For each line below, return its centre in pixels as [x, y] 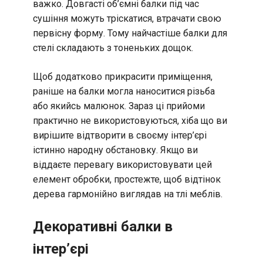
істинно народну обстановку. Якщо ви [115, 150]
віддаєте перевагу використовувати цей [122, 165]
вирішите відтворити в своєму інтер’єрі [120, 136]
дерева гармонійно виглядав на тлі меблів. [128, 194]
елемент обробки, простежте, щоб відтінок [127, 180]
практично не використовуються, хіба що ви [130, 121]
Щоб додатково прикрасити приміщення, [123, 77]
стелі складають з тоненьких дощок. [113, 48]
